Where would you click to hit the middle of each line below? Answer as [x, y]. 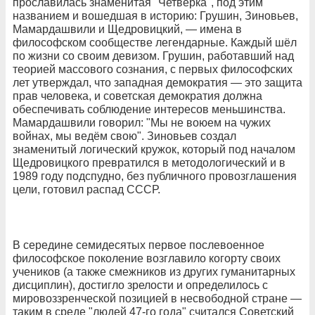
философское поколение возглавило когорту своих [147, 258]
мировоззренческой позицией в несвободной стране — [157, 298]
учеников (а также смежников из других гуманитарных [154, 271]
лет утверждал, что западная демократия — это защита [157, 82]
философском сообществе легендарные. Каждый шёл [155, 42]
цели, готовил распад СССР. [86, 189]
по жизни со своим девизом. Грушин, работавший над [153, 56]
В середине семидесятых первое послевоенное [139, 245]
